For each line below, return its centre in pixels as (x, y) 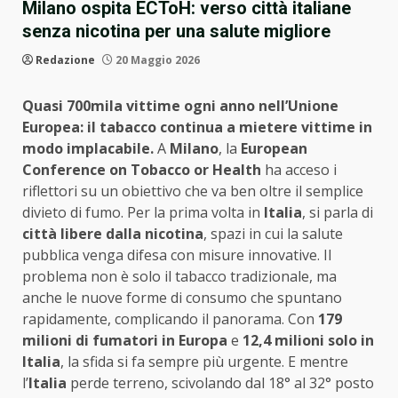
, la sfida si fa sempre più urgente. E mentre (204, 361)
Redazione (65, 60)
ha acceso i (301, 169)
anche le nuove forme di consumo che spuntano (182, 297)
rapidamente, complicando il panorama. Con (170, 318)
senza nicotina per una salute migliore (176, 31)
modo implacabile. (88, 148)
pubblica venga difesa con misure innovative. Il (177, 255)
